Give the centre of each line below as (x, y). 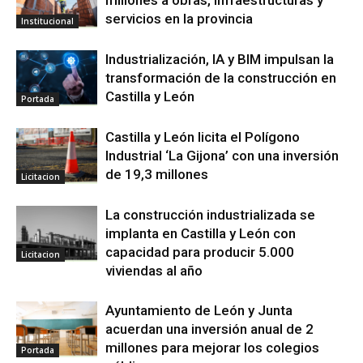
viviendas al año (154, 270)
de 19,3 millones (157, 174)
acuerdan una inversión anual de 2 (209, 329)
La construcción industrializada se (210, 214)
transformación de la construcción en (221, 77)
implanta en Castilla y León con (201, 233)
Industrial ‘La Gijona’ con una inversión (222, 155)
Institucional (47, 21)
